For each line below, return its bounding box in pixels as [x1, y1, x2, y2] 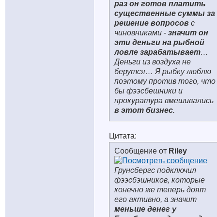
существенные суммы [114, 9, 205, 17]
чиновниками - [114, 29, 168, 37]
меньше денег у [114, 205, 176, 213]
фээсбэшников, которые [114, 176, 205, 184]
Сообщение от [114, 147, 169, 155]
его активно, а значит [114, 195, 197, 203]
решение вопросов [114, 19, 189, 27]
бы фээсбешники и [114, 87, 183, 95]
